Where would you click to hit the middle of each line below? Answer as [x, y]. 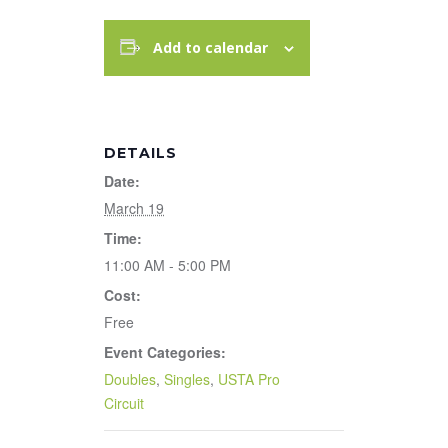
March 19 [134, 207]
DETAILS [140, 152]
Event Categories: [165, 351]
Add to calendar [211, 47]
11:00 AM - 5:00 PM [167, 264]
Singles [187, 378]
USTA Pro [249, 378]
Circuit [124, 402]
